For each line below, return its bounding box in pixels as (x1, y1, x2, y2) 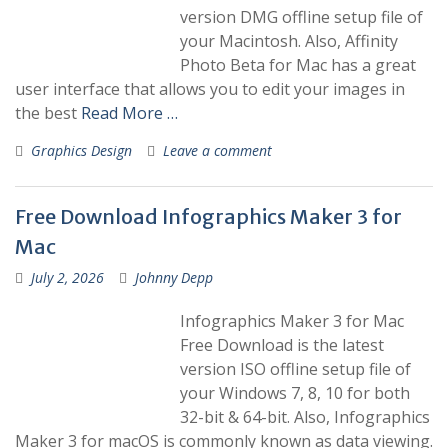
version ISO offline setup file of (180, 358, 411, 380)
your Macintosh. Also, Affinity (180, 30, 398, 52)
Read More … (81, 102, 178, 124)
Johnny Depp (135, 268, 213, 287)
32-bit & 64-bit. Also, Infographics (180, 406, 430, 428)
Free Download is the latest (180, 334, 384, 356)
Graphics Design (31, 141, 132, 160)
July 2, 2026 (31, 268, 104, 287)
